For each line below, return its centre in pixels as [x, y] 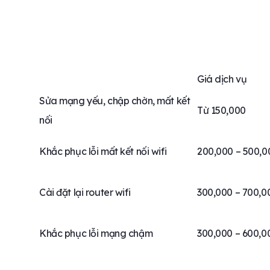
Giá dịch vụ [222, 79]
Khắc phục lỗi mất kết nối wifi [103, 152]
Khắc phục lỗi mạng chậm [96, 234]
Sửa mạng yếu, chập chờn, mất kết [115, 101]
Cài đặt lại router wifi [85, 193]
